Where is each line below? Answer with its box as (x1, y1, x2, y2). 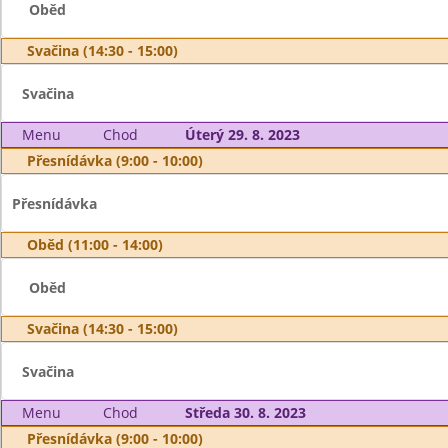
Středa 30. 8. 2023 (184, 403, 306, 422)
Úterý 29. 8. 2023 (184, 125, 300, 144)
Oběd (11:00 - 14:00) (27, 235, 163, 254)
